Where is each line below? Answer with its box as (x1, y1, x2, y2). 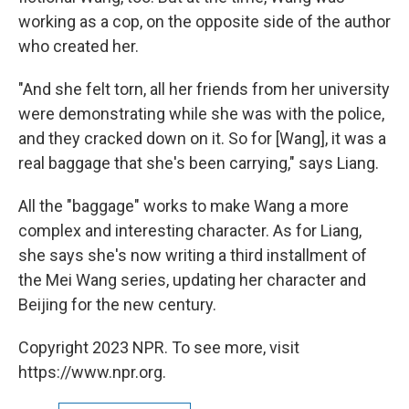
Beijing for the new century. (18, 294, 216, 314)
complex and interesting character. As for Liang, (18, 220, 362, 240)
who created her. (18, 36, 139, 56)
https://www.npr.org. (18, 362, 166, 382)
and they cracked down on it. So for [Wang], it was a (18, 128, 386, 148)
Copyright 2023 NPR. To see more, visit (18, 337, 299, 357)
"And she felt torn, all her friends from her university (18, 79, 390, 99)
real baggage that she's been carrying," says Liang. (18, 152, 379, 173)
